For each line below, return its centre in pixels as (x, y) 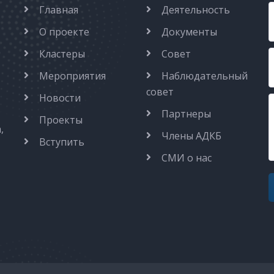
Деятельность (196, 9)
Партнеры (186, 113)
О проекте (64, 31)
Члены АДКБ (191, 135)
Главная (59, 9)
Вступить (62, 142)
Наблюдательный (205, 76)
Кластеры (62, 54)
